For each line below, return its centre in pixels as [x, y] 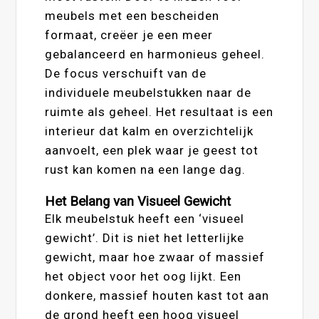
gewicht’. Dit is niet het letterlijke [145, 237]
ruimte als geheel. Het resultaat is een [159, 111]
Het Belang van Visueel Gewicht [138, 201]
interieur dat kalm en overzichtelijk [150, 131]
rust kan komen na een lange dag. [146, 169]
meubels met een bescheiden [132, 15]
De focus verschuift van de [126, 73]
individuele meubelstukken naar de [148, 92]
